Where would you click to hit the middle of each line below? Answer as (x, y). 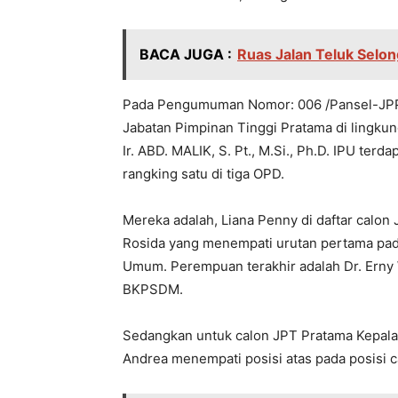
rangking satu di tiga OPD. (203, 174)
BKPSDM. (153, 290)
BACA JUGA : (186, 55)
